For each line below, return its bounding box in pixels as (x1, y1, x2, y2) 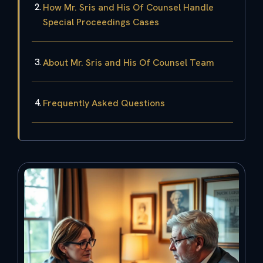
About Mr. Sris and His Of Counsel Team (43, 56, 214, 69)
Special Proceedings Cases (43, 15, 159, 28)
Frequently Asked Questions (43, 96, 165, 109)
